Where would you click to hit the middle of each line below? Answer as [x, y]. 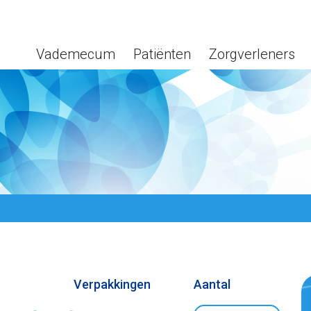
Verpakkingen [112, 284]
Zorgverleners [252, 54]
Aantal [212, 284]
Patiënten [162, 54]
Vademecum [76, 54]
